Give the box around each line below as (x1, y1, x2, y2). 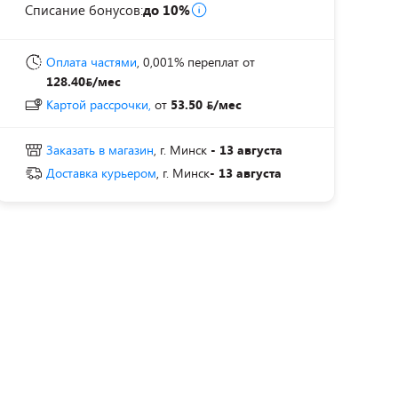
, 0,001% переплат (137, 53, 239, 70)
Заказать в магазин (46, 141, 154, 158)
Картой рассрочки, (46, 96, 151, 113)
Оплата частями (46, 53, 137, 70)
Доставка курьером (46, 164, 156, 181)
